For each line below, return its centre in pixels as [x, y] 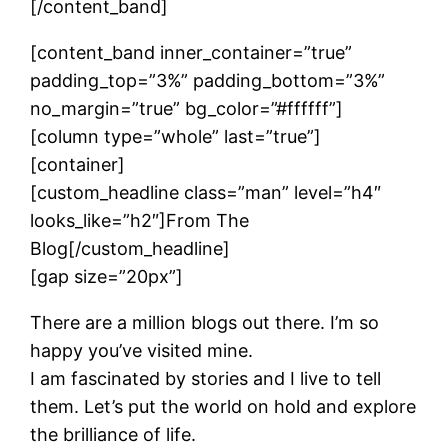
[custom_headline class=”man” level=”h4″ [206, 192]
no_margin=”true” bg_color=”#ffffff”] [187, 108]
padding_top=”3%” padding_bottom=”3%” [208, 80]
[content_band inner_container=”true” [191, 52]
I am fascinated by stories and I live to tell [206, 378]
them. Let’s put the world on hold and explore [223, 406]
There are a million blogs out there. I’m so [205, 322]
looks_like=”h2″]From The [140, 220]
